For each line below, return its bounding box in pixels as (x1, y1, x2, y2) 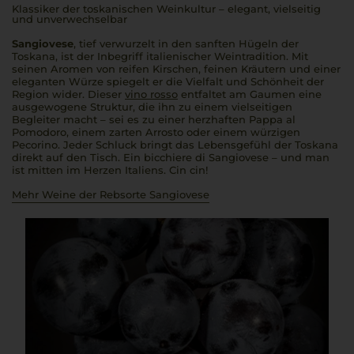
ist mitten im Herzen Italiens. (12, 164, 169, 176)
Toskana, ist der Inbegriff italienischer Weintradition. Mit (12, 50, 308, 62)
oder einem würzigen (183, 126, 300, 138)
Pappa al (249, 113, 296, 126)
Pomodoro (12, 126, 66, 138)
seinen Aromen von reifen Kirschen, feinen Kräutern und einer (12, 62, 341, 75)
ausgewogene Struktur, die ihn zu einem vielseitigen (12, 100, 292, 113)
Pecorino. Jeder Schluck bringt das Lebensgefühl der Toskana (12, 138, 338, 151)
